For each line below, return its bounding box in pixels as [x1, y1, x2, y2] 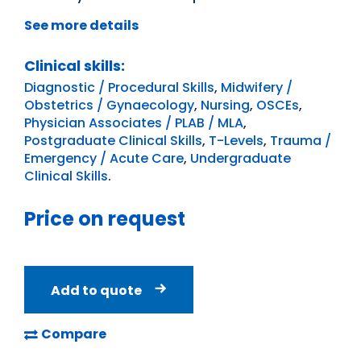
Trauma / [270, 131, 331, 151]
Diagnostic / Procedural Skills [24, 78, 214, 98]
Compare [41, 325, 106, 344]
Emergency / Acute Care [24, 149, 184, 168]
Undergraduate [190, 149, 291, 168]
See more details [24, 15, 139, 35]
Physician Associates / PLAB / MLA [24, 114, 243, 133]
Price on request [24, 205, 185, 233]
